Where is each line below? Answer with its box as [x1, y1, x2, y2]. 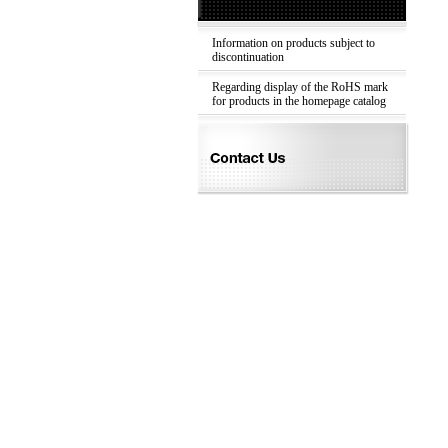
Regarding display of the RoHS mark [212, 80, 388, 94]
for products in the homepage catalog [212, 94, 386, 108]
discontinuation [212, 50, 296, 64]
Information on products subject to [212, 36, 375, 50]
